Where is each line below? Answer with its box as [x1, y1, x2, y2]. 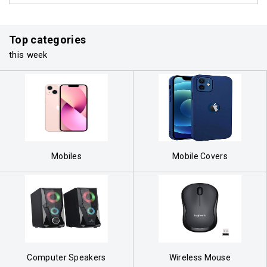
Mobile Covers [172, 151, 228, 161]
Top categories [9, 33, 86, 46]
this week [9, 49, 48, 60]
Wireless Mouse [169, 252, 231, 262]
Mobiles [51, 151, 82, 161]
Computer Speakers [27, 252, 106, 262]
